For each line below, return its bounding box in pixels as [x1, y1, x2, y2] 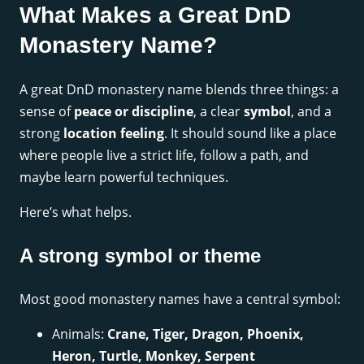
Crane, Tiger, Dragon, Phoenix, [107, 324, 304, 343]
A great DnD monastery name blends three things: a [19, 80, 339, 98]
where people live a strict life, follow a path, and [19, 145, 309, 164]
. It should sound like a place [164, 123, 336, 142]
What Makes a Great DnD [19, 2, 291, 28]
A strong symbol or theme [19, 244, 261, 266]
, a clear [193, 102, 244, 120]
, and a [291, 102, 331, 120]
